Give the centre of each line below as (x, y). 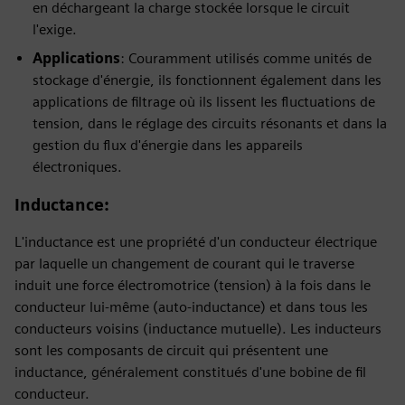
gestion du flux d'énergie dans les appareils (168, 145)
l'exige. (55, 29)
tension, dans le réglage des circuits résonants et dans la (210, 123)
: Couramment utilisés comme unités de (246, 58)
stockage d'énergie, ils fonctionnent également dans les (207, 80)
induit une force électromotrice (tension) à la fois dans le (193, 285)
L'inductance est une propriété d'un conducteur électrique (196, 242)
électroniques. (77, 167)
